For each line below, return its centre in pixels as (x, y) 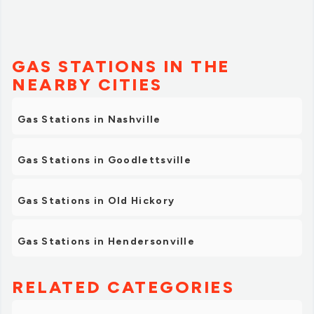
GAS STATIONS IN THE (121, 67)
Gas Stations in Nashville (89, 120)
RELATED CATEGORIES (123, 287)
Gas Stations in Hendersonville (106, 242)
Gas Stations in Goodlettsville (104, 161)
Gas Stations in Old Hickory (96, 201)
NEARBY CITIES (87, 85)
